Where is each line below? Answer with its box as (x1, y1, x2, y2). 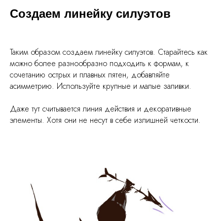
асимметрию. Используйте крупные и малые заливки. (10, 80, 191, 92)
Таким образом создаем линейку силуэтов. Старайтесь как (10, 46, 208, 58)
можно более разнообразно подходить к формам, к (10, 57, 189, 69)
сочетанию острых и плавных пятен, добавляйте (10, 69, 170, 80)
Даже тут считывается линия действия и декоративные (10, 103, 191, 114)
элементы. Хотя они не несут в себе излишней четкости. (10, 114, 201, 126)
